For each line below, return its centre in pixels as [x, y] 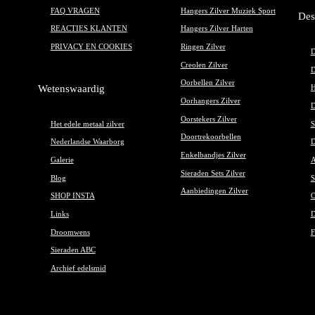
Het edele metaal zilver [87, 124]
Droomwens [70, 232]
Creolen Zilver [204, 65]
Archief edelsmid [78, 269]
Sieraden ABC [73, 250]
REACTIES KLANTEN [89, 29]
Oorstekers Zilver [208, 119]
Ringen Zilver [203, 47]
